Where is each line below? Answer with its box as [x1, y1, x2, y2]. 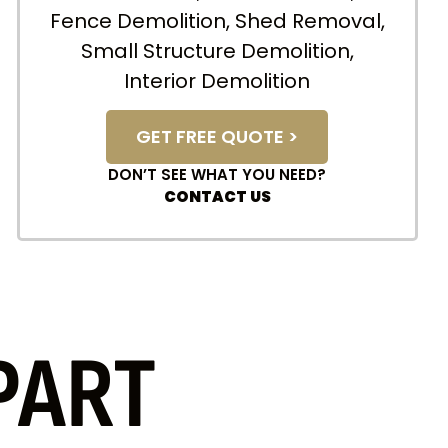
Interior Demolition [124, 66, 311, 95]
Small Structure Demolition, [80, 36, 354, 65]
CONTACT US [163, 186, 271, 208]
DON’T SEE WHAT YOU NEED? [108, 164, 327, 186]
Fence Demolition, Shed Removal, [49, 6, 385, 35]
